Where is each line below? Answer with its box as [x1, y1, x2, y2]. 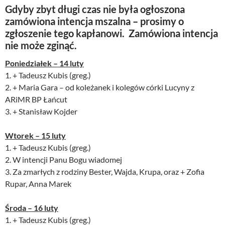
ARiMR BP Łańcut [5, 94, 67, 104]
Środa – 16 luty [5, 203, 58, 213]
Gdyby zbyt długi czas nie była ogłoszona [5, 3, 185, 16]
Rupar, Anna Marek [5, 179, 71, 189]
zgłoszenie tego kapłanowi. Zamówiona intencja [5, 27, 218, 40]
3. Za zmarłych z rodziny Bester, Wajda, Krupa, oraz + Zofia [5, 167, 204, 177]
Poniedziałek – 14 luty [5, 58, 84, 68]
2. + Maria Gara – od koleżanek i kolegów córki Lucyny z [5, 82, 194, 92]
